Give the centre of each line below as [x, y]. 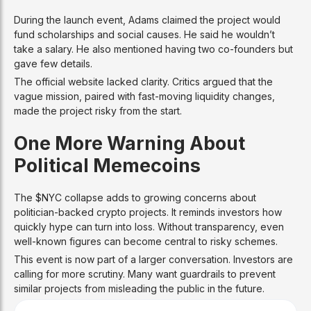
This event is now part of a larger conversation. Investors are [153, 260]
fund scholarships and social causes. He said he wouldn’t [144, 35]
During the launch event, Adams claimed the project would [147, 20]
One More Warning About [129, 143]
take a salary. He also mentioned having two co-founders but [153, 49]
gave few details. [53, 64]
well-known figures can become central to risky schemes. [146, 242]
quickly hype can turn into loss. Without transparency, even [149, 227]
